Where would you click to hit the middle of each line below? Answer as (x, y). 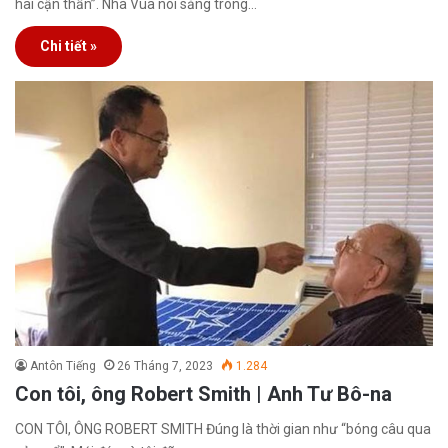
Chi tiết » (68, 46)
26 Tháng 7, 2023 (165, 365)
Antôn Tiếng (63, 365)
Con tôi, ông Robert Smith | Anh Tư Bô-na (203, 393)
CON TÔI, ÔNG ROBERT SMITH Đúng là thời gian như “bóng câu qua (223, 428)
